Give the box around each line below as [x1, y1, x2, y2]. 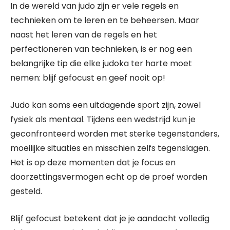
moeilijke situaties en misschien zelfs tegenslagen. [10, 142, 210, 154]
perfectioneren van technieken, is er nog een [10, 43, 192, 55]
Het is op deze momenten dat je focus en [10, 157, 176, 168]
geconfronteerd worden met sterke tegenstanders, [10, 128, 219, 140]
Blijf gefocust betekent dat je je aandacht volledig [10, 213, 209, 224]
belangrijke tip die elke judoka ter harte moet [10, 57, 192, 69]
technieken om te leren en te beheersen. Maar [10, 14, 199, 26]
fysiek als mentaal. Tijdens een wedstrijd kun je [10, 113, 196, 125]
